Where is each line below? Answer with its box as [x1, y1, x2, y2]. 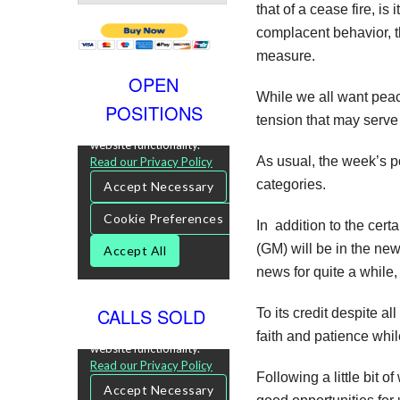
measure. [256, 47, 315, 63]
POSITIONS [104, 99, 203, 126]
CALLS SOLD [96, 303, 211, 329]
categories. [256, 176, 326, 192]
